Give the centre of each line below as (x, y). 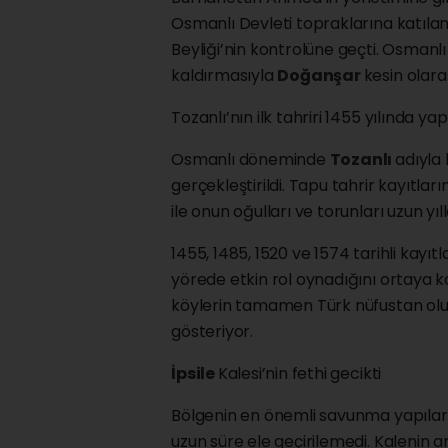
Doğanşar (320, 75)
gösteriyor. (212, 331)
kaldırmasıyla (224, 75)
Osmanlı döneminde (250, 159)
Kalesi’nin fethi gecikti (299, 373)
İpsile (194, 373)
